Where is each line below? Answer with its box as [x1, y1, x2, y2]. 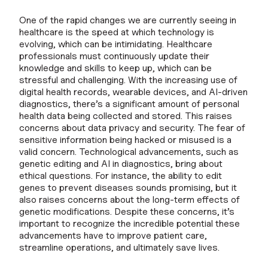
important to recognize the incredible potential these [19, 217, 240, 229]
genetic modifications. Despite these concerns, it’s [19, 205, 234, 217]
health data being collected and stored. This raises [19, 109, 232, 121]
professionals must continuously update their [19, 50, 209, 62]
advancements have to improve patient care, [19, 229, 207, 241]
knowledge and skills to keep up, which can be [19, 62, 212, 74]
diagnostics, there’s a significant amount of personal [19, 98, 239, 109]
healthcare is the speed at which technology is [19, 26, 214, 38]
